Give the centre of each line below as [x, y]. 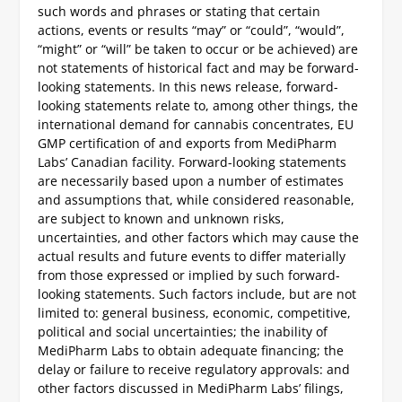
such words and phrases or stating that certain [179, 12]
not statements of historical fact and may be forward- [199, 68]
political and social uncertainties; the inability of [183, 332]
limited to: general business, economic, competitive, [195, 313]
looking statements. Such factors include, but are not [197, 294]
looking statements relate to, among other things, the [198, 106]
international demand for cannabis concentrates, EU [196, 125]
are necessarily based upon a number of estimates [191, 181]
